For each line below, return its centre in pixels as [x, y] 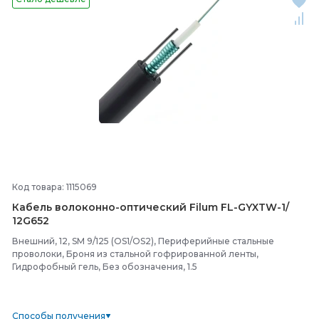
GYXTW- [260, 207]
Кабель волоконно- [66, 207]
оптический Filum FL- [179, 207]
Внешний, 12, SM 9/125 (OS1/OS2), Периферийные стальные [143, 241]
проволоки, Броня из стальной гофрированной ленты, [135, 254]
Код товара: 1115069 [54, 187]
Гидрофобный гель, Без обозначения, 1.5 [105, 267]
